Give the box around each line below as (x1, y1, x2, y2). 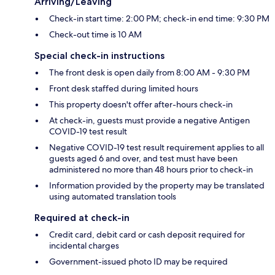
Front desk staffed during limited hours (49, 83, 198, 95)
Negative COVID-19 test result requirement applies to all (49, 142, 264, 153)
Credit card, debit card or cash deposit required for (49, 229, 245, 241)
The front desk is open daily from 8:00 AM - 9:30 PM (49, 67, 250, 79)
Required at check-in (34, 212, 130, 224)
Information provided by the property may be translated (49, 180, 265, 192)
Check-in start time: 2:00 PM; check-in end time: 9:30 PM (49, 13, 269, 25)
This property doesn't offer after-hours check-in (49, 99, 233, 110)
